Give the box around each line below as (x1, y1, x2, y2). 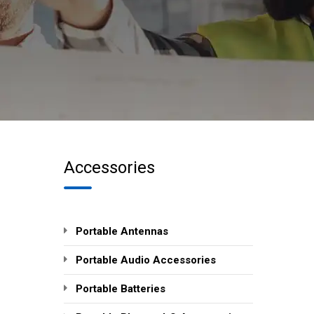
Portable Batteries (76, 282, 165, 295)
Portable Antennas (76, 224, 168, 238)
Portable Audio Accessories (76, 253, 216, 266)
